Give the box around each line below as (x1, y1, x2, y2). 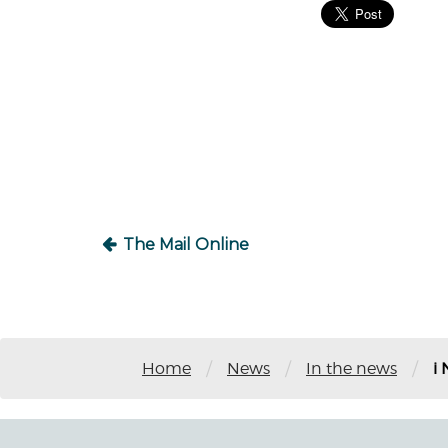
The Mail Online (123, 235, 249, 254)
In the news (306, 358, 397, 378)
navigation (101, 119, 296, 163)
